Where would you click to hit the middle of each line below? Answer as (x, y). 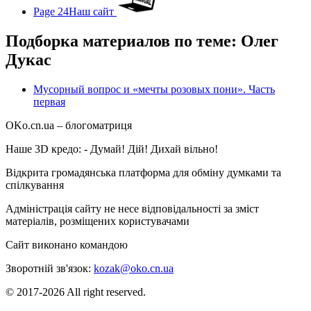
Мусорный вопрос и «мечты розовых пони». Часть (154, 89)
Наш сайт (93, 11)
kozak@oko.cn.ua (134, 268)
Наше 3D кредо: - (48, 149)
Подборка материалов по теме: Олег (142, 41)
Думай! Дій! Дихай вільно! (154, 149)
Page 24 (51, 11)
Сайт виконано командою (68, 244)
